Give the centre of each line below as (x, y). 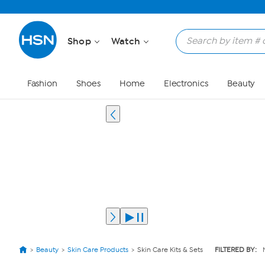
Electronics (186, 84)
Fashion (42, 84)
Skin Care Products (98, 250)
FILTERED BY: (236, 250)
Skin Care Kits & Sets (170, 250)
